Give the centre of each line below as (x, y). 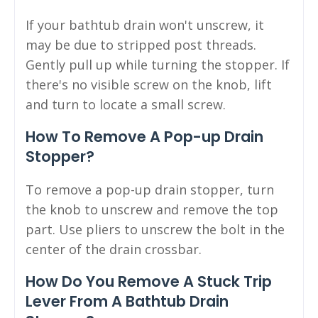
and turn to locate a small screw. (126, 104)
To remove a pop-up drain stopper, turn (150, 189)
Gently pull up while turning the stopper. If (158, 64)
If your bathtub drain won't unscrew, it (145, 24)
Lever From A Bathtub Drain (127, 301)
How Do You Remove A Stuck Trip (149, 281)
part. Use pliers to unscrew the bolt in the (155, 229)
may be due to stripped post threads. (141, 44)
